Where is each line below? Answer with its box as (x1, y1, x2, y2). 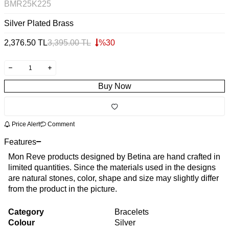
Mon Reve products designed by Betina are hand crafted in (8, 152, 220, 161)
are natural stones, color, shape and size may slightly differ (8, 173, 219, 182)
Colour (8, 218, 35, 227)
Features (4, 137, 36, 146)
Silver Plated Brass (4, 19, 74, 28)
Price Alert (10, 120, 40, 128)
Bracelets (114, 207, 149, 216)
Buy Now (98, 82, 131, 91)
